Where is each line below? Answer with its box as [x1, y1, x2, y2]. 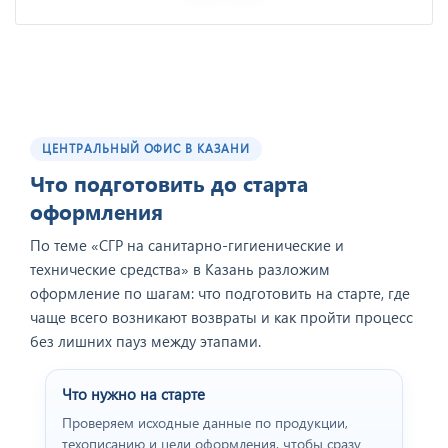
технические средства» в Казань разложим [30, 259, 330, 280]
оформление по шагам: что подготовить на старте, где [30, 283, 410, 304]
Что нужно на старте [62, 384, 205, 405]
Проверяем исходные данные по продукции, [62, 413, 348, 433]
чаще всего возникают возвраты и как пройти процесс [30, 307, 413, 328]
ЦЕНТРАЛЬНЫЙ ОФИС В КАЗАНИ [42, 141, 250, 157]
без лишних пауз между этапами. [30, 331, 261, 352]
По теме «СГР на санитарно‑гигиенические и [30, 235, 344, 256]
